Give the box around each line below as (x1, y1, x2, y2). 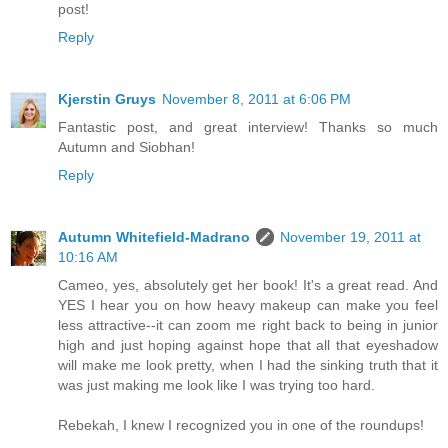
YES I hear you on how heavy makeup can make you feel (58, 296, 438, 313)
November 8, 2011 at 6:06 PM (162, 90, 351, 107)
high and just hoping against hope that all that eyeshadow (58, 336, 438, 353)
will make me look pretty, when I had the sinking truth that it (58, 356, 438, 373)
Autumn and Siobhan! (58, 138, 195, 155)
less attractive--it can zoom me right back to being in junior (58, 316, 438, 333)
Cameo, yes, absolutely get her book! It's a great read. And (58, 276, 438, 293)
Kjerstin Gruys (58, 90, 156, 107)
